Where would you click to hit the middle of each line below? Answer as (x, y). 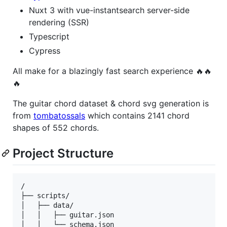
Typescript (49, 36)
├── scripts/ (45, 195)
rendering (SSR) (59, 22)
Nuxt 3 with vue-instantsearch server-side (109, 10)
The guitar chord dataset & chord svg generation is (111, 103)
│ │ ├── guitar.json (67, 215)
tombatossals (59, 115)
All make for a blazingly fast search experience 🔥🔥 (112, 71)
